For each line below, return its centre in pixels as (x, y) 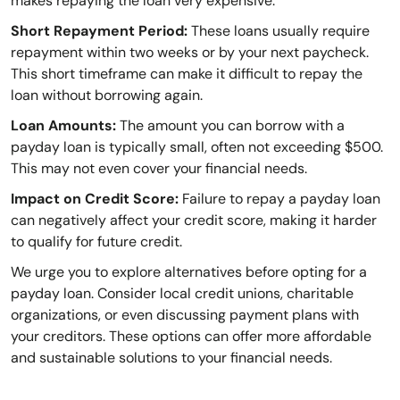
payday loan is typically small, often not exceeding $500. (197, 147)
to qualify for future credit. (96, 242)
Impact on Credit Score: (95, 199)
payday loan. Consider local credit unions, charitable (182, 294)
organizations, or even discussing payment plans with (185, 315)
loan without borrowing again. (107, 96)
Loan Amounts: (63, 126)
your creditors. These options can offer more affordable (191, 337)
